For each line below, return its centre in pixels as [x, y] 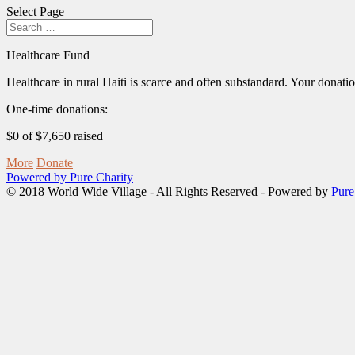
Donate [55, 163]
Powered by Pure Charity [70, 177]
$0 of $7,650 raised [55, 136]
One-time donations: [57, 109]
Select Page [35, 11]
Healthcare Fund [48, 55]
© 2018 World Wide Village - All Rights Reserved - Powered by [169, 191]
